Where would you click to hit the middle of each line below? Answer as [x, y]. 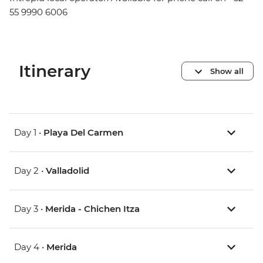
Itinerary [55, 71]
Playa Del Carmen [83, 133]
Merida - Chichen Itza [92, 209]
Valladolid [68, 171]
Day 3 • [30, 209]
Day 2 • [30, 171]
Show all [227, 71]
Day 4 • [30, 247]
